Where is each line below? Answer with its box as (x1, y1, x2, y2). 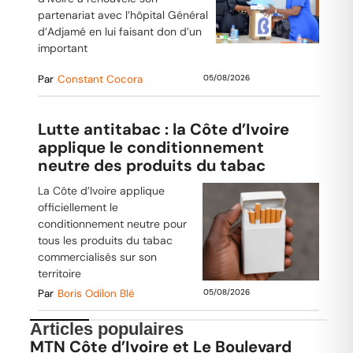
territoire (37, 266, 81, 281)
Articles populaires (29, 319, 184, 340)
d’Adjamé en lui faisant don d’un (37, 24, 202, 39)
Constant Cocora (57, 72, 143, 87)
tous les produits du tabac (37, 233, 173, 248)
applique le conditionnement (37, 137, 264, 158)
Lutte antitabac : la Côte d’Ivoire (37, 119, 289, 140)
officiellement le (37, 200, 118, 215)
